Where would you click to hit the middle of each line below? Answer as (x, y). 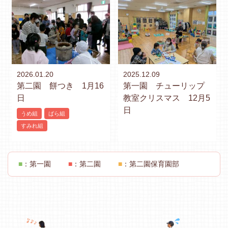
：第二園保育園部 (151, 164)
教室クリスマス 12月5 (167, 98)
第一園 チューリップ (164, 86)
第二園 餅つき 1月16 (61, 86)
